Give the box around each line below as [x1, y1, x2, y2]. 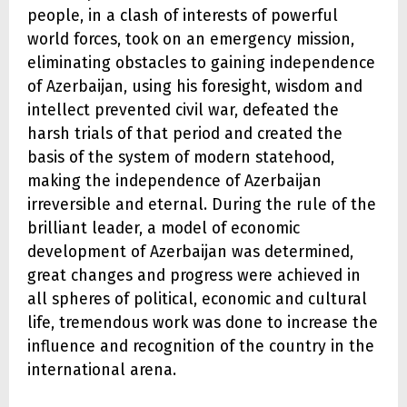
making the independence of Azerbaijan [27, 171, 322, 191]
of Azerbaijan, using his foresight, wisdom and [27, 76, 362, 96]
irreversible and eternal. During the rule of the [27, 194, 376, 214]
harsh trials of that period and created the [27, 124, 342, 144]
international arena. [27, 360, 176, 380]
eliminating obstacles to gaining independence [27, 53, 375, 73]
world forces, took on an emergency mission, [27, 29, 354, 49]
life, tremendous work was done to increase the [27, 313, 378, 333]
